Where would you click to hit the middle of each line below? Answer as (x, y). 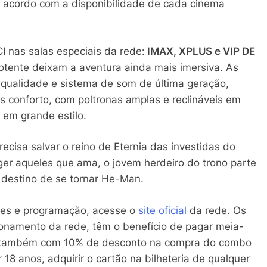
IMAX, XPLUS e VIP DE (200, 51)
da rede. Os (216, 210)
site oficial (162, 210)
